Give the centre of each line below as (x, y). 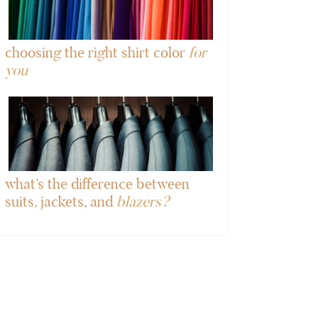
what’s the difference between (97, 184)
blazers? (143, 202)
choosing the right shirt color (97, 52)
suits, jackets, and (61, 202)
